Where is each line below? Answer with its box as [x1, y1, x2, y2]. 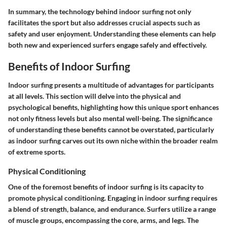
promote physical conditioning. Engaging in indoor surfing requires [8, 194, 217, 203]
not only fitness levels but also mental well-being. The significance [8, 114, 212, 123]
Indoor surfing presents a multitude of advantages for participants [8, 81, 214, 90]
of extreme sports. [8, 147, 65, 157]
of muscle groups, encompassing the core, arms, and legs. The [8, 216, 199, 225]
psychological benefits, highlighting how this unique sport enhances [8, 103, 219, 112]
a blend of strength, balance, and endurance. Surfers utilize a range [8, 205, 216, 214]
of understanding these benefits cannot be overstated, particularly [8, 125, 214, 134]
